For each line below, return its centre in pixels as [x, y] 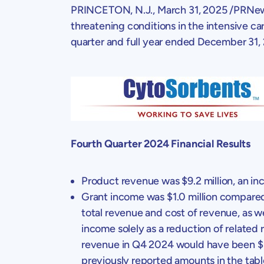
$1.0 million [192, 197]
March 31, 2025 [192, 10]
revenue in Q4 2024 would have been [169, 244]
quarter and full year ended [134, 42]
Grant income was [124, 197]
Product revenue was [132, 181]
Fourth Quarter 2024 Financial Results [161, 143]
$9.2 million [207, 181]
